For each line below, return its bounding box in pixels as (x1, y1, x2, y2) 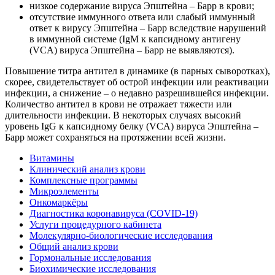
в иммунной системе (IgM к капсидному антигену (29, 33, 241, 44)
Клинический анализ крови (29, 163, 145, 174)
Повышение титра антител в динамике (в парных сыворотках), (5, 65, 270, 76)
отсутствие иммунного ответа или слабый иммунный (29, 11, 255, 22)
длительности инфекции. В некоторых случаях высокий (5, 109, 241, 120)
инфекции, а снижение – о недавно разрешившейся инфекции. (5, 87, 269, 98)
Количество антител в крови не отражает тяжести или (5, 98, 232, 109)
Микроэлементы (29, 185, 99, 196)
